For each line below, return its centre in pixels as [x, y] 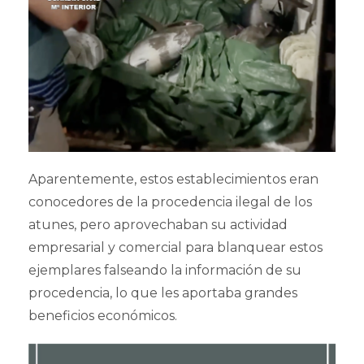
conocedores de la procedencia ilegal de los [170, 201]
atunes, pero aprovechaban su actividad [158, 224]
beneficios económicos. [103, 315]
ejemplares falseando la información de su [165, 270]
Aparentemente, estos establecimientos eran [173, 179]
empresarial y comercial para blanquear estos [175, 247]
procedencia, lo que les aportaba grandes [163, 292]
